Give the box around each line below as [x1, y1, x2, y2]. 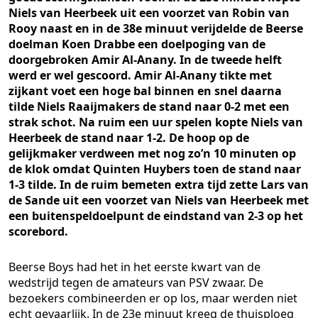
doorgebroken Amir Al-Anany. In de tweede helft [9, 52, 282, 67]
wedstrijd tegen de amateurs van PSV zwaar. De [9, 275, 263, 290]
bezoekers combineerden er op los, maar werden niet [9, 290, 297, 306]
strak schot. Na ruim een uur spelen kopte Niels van [9, 114, 303, 130]
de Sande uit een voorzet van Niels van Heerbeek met [9, 192, 309, 208]
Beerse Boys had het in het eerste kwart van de [9, 259, 261, 275]
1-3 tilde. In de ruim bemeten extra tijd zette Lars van [9, 177, 309, 192]
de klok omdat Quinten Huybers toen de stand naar [9, 161, 301, 177]
